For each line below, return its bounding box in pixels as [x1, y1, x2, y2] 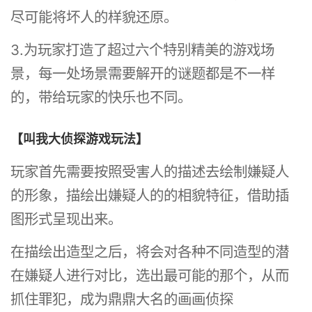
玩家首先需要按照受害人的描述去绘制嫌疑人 [10, 163, 290, 181]
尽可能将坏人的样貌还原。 [10, 8, 178, 26]
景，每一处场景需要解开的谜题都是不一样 [10, 64, 276, 82]
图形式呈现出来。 [10, 210, 123, 228]
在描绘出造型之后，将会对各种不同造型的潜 [10, 242, 290, 260]
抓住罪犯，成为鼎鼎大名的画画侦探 [10, 290, 234, 308]
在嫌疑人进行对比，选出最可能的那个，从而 [10, 266, 290, 284]
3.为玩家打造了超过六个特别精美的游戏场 [10, 40, 275, 58]
